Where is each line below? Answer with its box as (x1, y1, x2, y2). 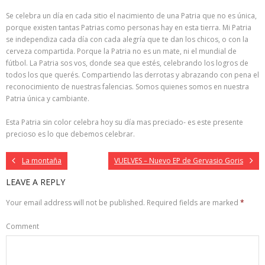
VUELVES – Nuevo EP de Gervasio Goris (114, 156, 243, 166)
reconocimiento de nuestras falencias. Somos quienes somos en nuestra (6, 82, 249, 92)
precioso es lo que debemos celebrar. (6, 129, 137, 139)
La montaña (22, 156, 62, 166)
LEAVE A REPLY (6, 176, 65, 188)
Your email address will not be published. (6, 198, 145, 208)
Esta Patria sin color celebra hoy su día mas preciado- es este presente (6, 117, 243, 127)
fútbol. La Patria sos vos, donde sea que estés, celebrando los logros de (6, 58, 248, 68)
